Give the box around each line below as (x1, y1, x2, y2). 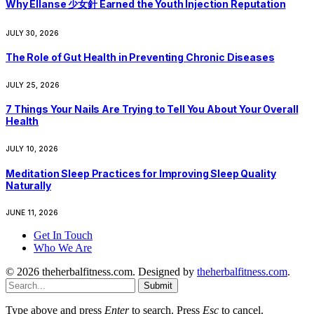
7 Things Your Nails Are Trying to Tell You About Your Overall (6, 103, 299, 116)
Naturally (6, 179, 51, 191)
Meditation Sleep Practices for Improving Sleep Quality (6, 167, 276, 179)
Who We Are (34, 242, 92, 254)
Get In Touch (34, 229, 93, 242)
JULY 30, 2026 (6, 28, 59, 37)
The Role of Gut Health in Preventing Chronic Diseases (6, 51, 275, 64)
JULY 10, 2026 (6, 144, 58, 153)
